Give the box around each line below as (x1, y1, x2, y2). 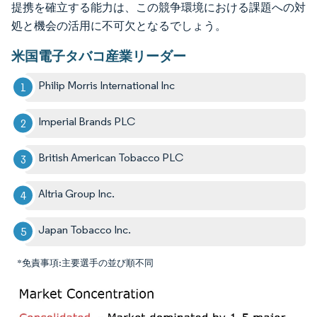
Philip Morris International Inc (38, 78, 175, 92)
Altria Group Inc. (38, 186, 115, 200)
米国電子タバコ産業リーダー (11, 47, 186, 64)
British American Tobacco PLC (38, 150, 184, 164)
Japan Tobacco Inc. (38, 222, 132, 236)
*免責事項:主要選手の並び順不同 (17, 257, 154, 268)
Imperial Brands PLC (38, 114, 136, 128)
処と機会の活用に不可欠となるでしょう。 (11, 18, 226, 33)
